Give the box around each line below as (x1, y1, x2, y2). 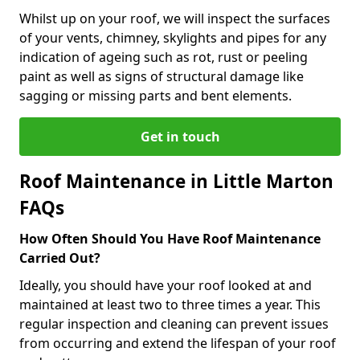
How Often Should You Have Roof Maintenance (19, 229, 321, 247)
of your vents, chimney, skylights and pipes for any (19, 28, 326, 47)
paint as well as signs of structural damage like (19, 67, 304, 85)
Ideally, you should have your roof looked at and (19, 276, 312, 294)
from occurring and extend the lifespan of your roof (19, 333, 336, 352)
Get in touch (140, 127, 220, 145)
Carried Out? (19, 248, 100, 267)
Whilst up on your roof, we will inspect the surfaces (19, 9, 330, 27)
